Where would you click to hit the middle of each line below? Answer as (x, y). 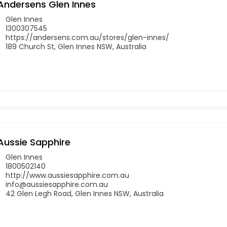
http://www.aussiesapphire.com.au (67, 175)
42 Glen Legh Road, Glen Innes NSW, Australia (85, 193)
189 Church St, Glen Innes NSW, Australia (76, 46)
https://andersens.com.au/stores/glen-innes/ (87, 37)
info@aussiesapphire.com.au (57, 184)
